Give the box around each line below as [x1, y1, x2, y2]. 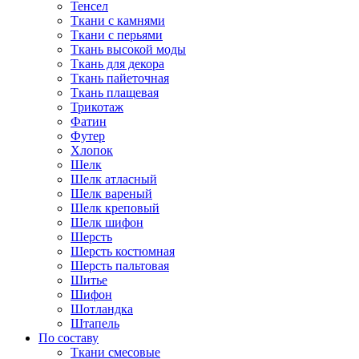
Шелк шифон [71, 216, 143, 229]
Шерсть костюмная [71, 244, 175, 258]
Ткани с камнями [71, 14, 165, 27]
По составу [38, 331, 99, 345]
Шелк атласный [71, 172, 157, 186]
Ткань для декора [71, 57, 164, 71]
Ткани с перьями [71, 28, 163, 42]
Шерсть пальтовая [71, 259, 169, 272]
